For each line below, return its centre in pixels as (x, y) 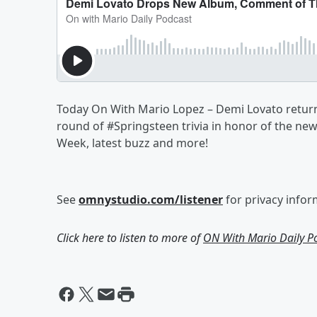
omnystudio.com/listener (151, 200)
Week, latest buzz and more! (132, 143)
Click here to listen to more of (130, 238)
